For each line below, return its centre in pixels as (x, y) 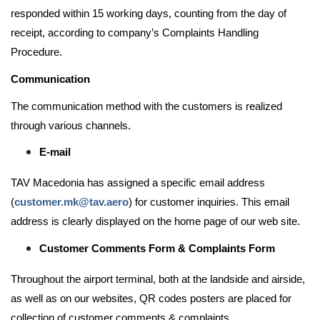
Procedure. (36, 52)
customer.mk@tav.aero (71, 202)
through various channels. (71, 125)
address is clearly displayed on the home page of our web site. (155, 222)
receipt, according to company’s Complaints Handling (135, 33)
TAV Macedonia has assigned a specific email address (138, 183)
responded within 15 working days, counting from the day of (149, 14)
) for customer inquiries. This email (209, 202)
